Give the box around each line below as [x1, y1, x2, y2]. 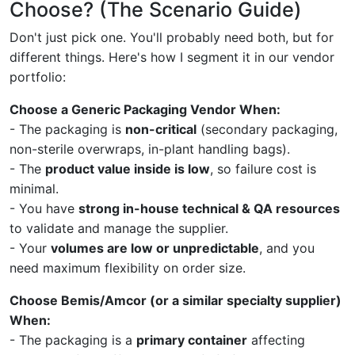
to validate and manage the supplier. [10, 219, 228, 236]
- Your [10, 239, 51, 256]
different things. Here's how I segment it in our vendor [10, 48, 334, 65]
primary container [136, 331, 247, 348]
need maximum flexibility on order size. [10, 259, 246, 276]
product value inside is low [45, 160, 210, 177]
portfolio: [10, 68, 66, 85]
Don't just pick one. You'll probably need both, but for [10, 29, 334, 45]
